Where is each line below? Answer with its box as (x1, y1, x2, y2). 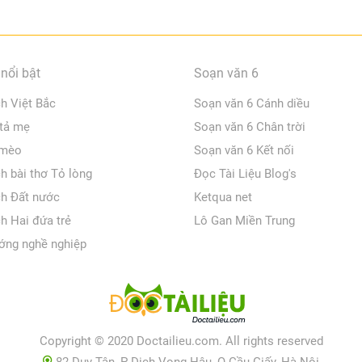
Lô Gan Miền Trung (193, 213, 295, 228)
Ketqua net (193, 189, 252, 204)
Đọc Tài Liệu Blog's (193, 166, 297, 181)
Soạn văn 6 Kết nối (193, 142, 294, 158)
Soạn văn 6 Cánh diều (193, 95, 309, 111)
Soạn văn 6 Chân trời (193, 119, 305, 134)
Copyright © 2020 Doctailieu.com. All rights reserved (39, 333, 323, 348)
